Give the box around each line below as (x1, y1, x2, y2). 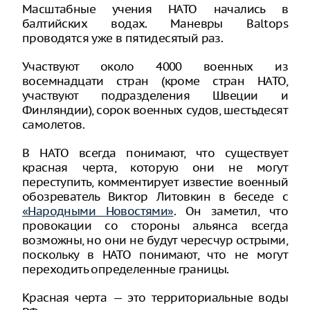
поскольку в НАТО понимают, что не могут (22, 247, 288, 262)
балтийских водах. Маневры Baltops (22, 16, 288, 31)
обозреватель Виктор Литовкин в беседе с (22, 189, 288, 204)
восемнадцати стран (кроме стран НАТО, (22, 73, 288, 89)
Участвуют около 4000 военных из (22, 59, 288, 74)
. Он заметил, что (173, 203, 288, 219)
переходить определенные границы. (22, 262, 229, 277)
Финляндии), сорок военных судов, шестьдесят (22, 102, 288, 118)
